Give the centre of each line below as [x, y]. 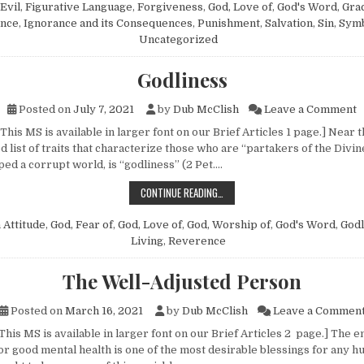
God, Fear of [82, 224]
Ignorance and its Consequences [108, 24]
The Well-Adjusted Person [182, 281]
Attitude [24, 224]
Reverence [197, 240]
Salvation [289, 24]
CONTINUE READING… [182, 192]
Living [147, 240]
